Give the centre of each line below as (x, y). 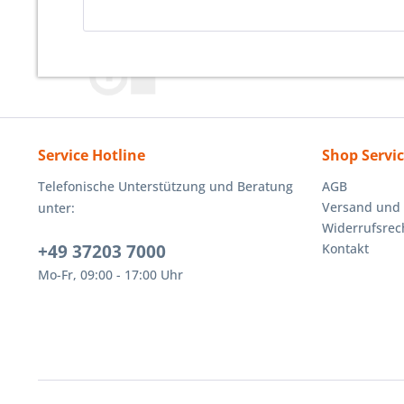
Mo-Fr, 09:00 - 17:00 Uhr (110, 275)
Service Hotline (92, 155)
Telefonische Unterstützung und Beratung (165, 186)
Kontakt (345, 248)
